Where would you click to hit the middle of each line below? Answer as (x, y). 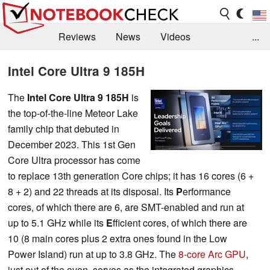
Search (74, 90)
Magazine (210, 63)
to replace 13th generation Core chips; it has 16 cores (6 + (131, 175)
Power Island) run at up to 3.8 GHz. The (93, 254)
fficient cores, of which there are (180, 222)
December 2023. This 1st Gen (72, 144)
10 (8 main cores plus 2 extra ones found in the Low (118, 238)
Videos (175, 37)
